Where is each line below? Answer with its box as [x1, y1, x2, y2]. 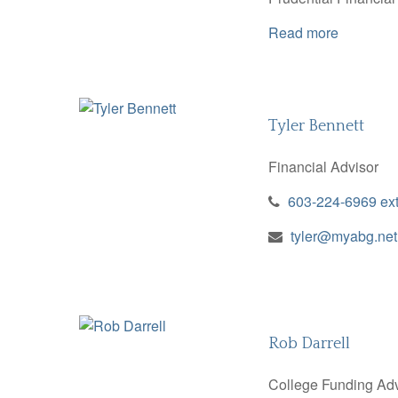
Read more [267, 21, 338, 43]
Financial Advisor [267, 155, 378, 177]
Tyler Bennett [267, 116, 364, 135]
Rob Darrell [267, 334, 350, 353]
